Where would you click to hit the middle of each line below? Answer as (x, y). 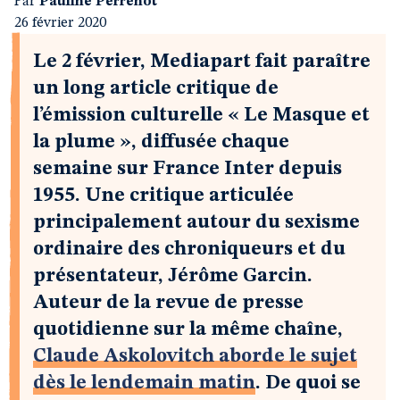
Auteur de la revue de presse (168, 303)
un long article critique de (156, 88)
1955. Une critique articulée (163, 196)
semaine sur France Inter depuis (187, 169)
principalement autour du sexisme (196, 222)
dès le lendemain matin (144, 383)
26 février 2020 (60, 23)
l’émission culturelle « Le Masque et (201, 115)
